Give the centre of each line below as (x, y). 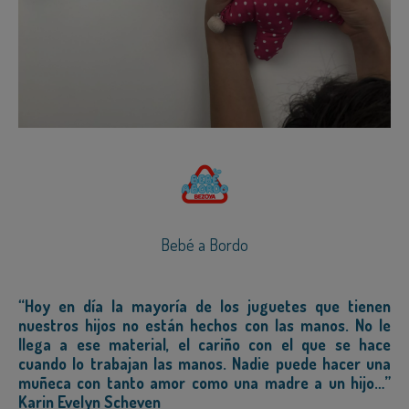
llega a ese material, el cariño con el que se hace (204, 345)
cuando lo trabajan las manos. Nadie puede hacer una (204, 364)
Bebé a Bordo (204, 245)
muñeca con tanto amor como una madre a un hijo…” (204, 383)
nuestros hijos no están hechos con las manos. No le (204, 325)
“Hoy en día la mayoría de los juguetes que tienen (204, 306)
